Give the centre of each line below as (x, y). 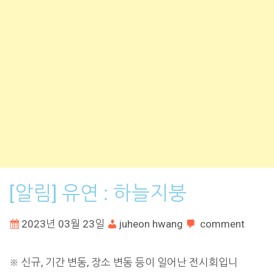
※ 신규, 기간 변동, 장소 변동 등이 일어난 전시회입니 (124, 263)
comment (222, 224)
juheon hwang (151, 224)
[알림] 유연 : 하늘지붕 (98, 193)
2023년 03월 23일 (63, 224)
